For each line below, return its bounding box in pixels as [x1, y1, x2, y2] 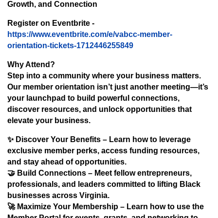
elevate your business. [7, 116, 91, 125]
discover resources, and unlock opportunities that [7, 105, 192, 113]
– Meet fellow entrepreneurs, [86, 168, 192, 177]
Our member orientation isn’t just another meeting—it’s [7, 82, 208, 91]
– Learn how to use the [118, 202, 204, 211]
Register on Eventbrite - [7, 18, 94, 27]
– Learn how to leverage [101, 135, 191, 144]
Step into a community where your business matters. [7, 71, 201, 80]
